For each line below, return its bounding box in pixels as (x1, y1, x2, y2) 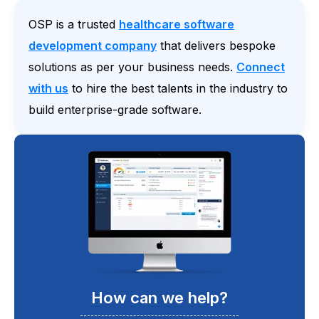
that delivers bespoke (157, 38, 276, 53)
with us (28, 81, 68, 96)
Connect (236, 60, 285, 75)
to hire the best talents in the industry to (68, 81, 288, 96)
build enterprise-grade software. (28, 103, 202, 117)
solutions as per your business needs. (28, 60, 236, 75)
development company (28, 38, 157, 53)
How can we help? (91, 288, 228, 308)
